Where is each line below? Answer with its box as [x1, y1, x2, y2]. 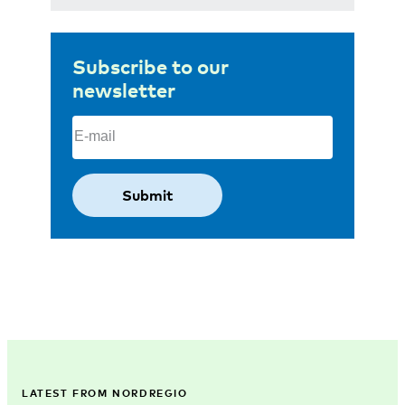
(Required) [111, 114, 187, 132]
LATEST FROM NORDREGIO [22, 386, 188, 399]
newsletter [72, 76, 175, 102]
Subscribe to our [72, 52, 229, 79]
